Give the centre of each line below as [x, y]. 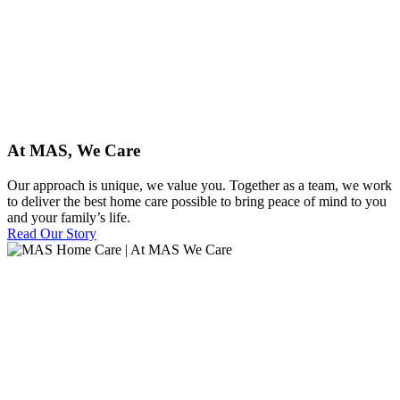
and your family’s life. [69, 218]
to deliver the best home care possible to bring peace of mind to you [197, 202]
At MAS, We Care [74, 151]
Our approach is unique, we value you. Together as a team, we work [200, 186]
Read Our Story [52, 234]
